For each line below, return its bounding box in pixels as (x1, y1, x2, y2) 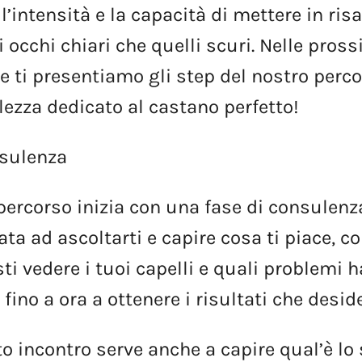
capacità (131, 2, 207, 26)
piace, (284, 225, 336, 249)
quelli (151, 33, 202, 57)
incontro (18, 337, 92, 360)
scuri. (206, 33, 255, 57)
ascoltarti (57, 225, 143, 249)
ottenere (107, 287, 181, 310)
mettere (233, 2, 302, 26)
